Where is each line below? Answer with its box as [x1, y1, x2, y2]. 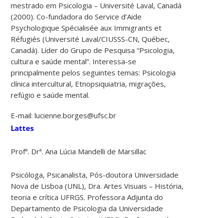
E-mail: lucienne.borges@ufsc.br [11, 110, 117, 120]
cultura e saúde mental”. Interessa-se [11, 56, 137, 66]
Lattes [11, 123, 34, 133]
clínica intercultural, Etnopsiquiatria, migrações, [11, 78, 166, 89]
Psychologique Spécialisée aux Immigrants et [11, 22, 162, 33]
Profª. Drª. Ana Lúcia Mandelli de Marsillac [11, 146, 147, 156]
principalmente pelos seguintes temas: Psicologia [11, 67, 176, 77]
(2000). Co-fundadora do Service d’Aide [11, 11, 142, 21]
